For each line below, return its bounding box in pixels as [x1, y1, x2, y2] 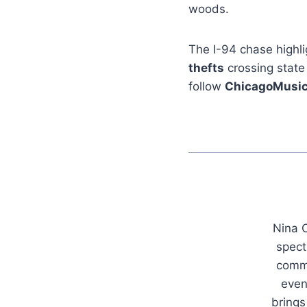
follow [188, 79, 225, 94]
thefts [188, 61, 224, 75]
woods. [188, 2, 229, 16]
